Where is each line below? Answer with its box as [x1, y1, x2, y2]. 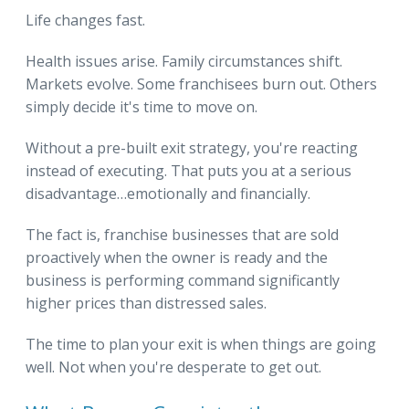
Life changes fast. [26, 9, 145, 30]
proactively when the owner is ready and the [26, 246, 328, 267]
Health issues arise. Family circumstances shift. [26, 50, 342, 71]
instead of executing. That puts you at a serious [26, 160, 351, 181]
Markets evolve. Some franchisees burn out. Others [26, 73, 377, 94]
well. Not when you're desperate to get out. [26, 356, 321, 377]
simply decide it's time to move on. [26, 96, 257, 117]
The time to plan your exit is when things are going [26, 333, 376, 354]
